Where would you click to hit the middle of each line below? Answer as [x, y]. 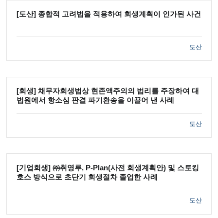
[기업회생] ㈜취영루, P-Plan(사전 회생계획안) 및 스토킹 [108, 168]
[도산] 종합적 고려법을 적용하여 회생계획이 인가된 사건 [109, 14]
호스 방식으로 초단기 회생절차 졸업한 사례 [87, 177]
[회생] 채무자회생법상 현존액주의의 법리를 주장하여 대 [108, 91]
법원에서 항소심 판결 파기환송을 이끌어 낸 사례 [95, 100]
